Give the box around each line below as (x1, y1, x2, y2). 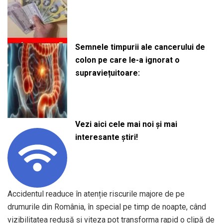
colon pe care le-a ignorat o (75, 55, 180, 65)
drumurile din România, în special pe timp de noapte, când (7, 202, 206, 212)
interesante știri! (75, 132, 138, 142)
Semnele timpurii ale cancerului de (75, 42, 205, 52)
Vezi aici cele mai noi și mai (75, 119, 177, 129)
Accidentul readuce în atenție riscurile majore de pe (7, 189, 185, 199)
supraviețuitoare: (75, 68, 140, 78)
